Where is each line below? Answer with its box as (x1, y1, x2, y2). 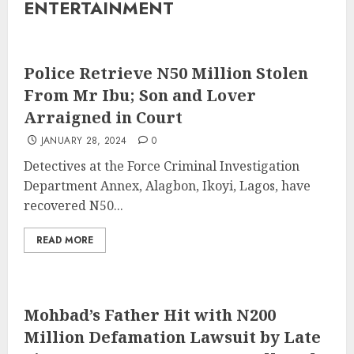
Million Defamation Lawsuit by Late (24, 326, 321, 348)
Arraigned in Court (24, 107, 183, 129)
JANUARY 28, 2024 (40, 134, 127, 149)
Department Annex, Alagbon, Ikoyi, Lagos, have (24, 177, 311, 195)
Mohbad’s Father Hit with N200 (24, 304, 276, 326)
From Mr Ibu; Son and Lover (24, 85, 256, 107)
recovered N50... (24, 197, 123, 215)
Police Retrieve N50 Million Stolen (24, 62, 308, 85)
